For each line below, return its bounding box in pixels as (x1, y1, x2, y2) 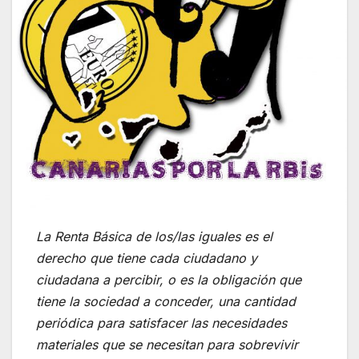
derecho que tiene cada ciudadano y (36, 249, 257, 266)
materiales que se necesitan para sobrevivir (36, 336, 298, 353)
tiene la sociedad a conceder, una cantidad (36, 292, 296, 309)
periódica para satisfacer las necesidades (36, 314, 287, 331)
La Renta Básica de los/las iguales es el (36, 228, 272, 244)
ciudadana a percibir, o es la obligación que (36, 271, 301, 288)
